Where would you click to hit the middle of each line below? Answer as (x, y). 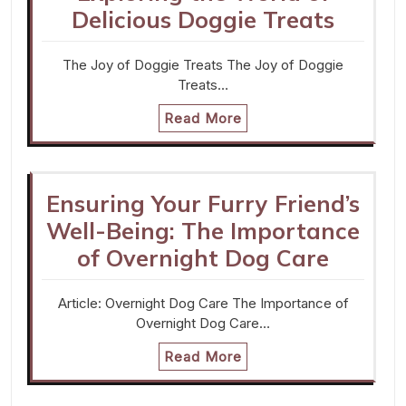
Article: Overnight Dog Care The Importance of (203, 304)
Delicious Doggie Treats (203, 20)
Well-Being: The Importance (203, 231)
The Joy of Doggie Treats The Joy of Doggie (203, 65)
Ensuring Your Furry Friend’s (203, 204)
